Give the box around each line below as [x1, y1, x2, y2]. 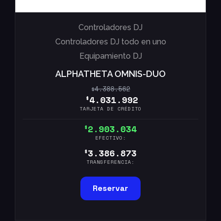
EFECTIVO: [95, 134, 126, 142]
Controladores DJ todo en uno [55, 37, 166, 46]
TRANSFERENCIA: [86, 158, 135, 166]
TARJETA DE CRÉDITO [79, 105, 142, 112]
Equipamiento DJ [79, 51, 142, 61]
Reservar [93, 183, 128, 194]
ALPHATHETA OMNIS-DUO [55, 69, 166, 79]
